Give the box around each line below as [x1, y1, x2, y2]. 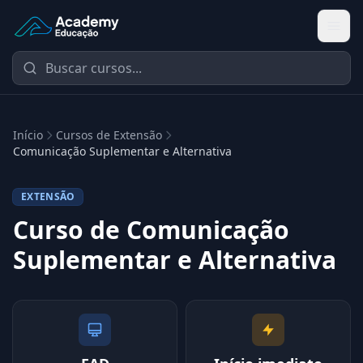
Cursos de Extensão [56, 127, 162, 143]
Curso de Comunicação [13, 213, 289, 246]
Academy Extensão [12, 25, 127, 44]
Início [13, 127, 43, 143]
